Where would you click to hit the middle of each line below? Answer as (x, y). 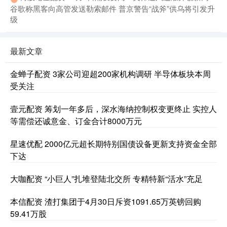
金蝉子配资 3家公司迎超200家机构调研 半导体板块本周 (110, 74)
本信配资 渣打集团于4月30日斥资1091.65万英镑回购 (106, 202)
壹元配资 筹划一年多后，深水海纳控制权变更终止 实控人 (113, 109)
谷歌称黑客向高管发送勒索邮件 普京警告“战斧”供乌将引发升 (112, 9)
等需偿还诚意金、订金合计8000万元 (76, 121)
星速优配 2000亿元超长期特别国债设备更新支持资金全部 (113, 144)
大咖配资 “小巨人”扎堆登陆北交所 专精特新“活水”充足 (106, 179)
